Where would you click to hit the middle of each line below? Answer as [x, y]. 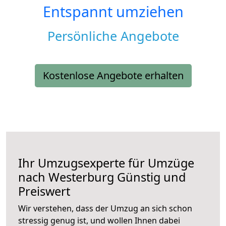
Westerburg [81, 177]
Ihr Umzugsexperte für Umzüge [106, 163]
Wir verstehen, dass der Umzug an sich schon [105, 209]
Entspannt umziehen [113, 12]
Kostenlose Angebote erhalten [113, 76]
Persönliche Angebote [113, 36]
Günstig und [150, 177]
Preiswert [44, 191]
